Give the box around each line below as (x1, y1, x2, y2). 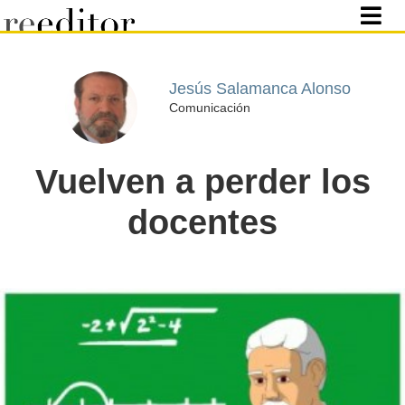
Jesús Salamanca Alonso (168, 79, 351, 98)
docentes (127, 203, 278, 241)
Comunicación (168, 99, 250, 115)
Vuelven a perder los (34, 163, 371, 201)
